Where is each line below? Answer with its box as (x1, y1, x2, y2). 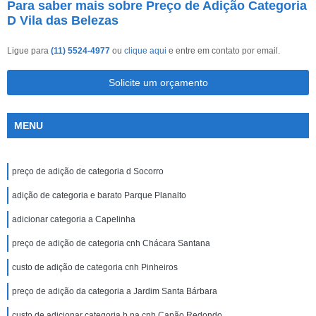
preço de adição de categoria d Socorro (12, 166, 164, 176)
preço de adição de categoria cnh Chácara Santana (12, 238, 210, 248)
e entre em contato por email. (166, 46, 280, 56)
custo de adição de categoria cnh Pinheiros (12, 262, 178, 272)
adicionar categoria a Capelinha (12, 214, 135, 224)
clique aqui (124, 46, 166, 56)
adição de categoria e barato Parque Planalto (12, 190, 186, 200)
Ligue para (7, 46, 51, 56)
